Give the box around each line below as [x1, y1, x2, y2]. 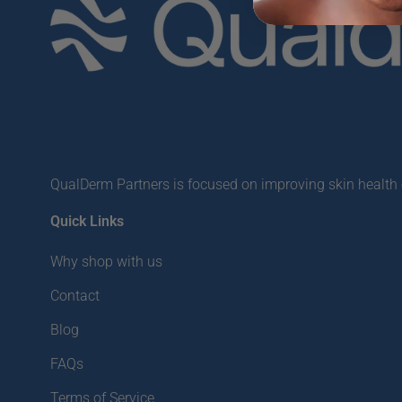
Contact [50, 287, 100, 305]
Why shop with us [50, 253, 162, 271]
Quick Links [50, 213, 124, 231]
